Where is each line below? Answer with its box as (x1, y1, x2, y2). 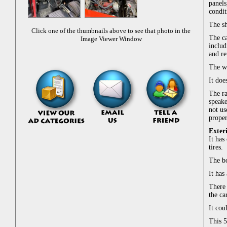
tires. (209, 143, 223, 151)
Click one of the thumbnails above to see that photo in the (31, 27, 191, 34)
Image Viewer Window (80, 35, 142, 43)
